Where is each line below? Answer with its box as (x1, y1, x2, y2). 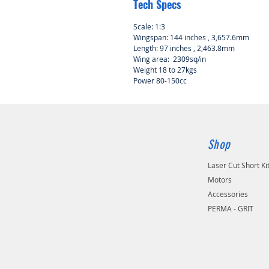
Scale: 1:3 (133, 22, 165, 32)
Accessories (208, 189, 249, 199)
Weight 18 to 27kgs (133, 65, 197, 75)
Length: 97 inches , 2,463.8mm (133, 43, 235, 53)
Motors (208, 175, 232, 185)
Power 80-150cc (133, 76, 187, 86)
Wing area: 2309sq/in (133, 54, 206, 64)
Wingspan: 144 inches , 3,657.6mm (133, 32, 249, 43)
